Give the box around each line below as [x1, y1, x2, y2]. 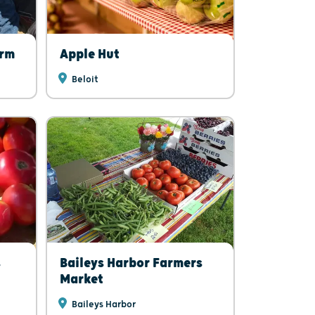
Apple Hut [59, 46, 120, 63]
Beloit [69, 73, 98, 85]
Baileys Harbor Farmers [59, 255, 202, 271]
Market [59, 271, 103, 288]
